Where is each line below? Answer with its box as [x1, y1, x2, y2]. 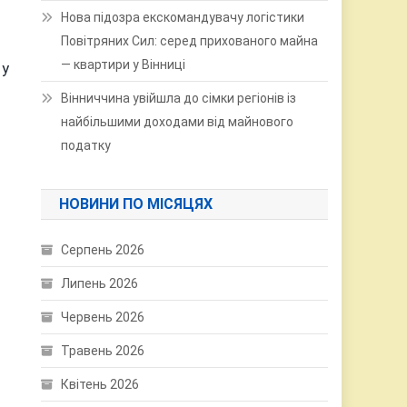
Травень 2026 [61, 343, 145, 358]
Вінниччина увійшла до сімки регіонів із [61, 91, 297, 105]
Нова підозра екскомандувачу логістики [61, 10, 305, 25]
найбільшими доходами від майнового [61, 114, 294, 129]
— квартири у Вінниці [61, 57, 186, 72]
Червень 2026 [61, 310, 145, 324]
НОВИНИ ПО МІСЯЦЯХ [59, 195, 213, 213]
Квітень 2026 [61, 377, 140, 392]
